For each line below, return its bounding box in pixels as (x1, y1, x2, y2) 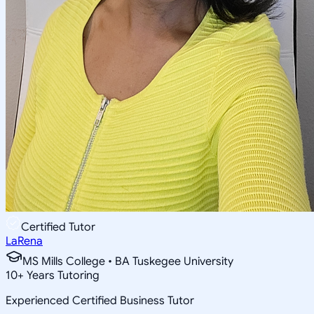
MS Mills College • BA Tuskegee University (22, 254, 233, 268)
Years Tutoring (24, 268, 100, 282)
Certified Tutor (21, 219, 95, 234)
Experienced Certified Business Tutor (6, 293, 194, 308)
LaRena (6, 233, 43, 248)
